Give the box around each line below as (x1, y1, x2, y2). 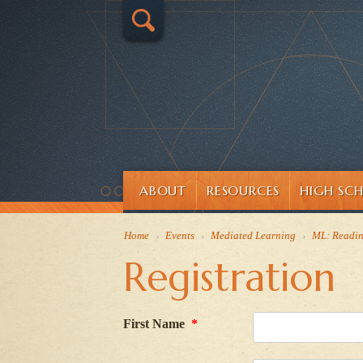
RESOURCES (207, 182, 280, 199)
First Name (123, 317, 188, 331)
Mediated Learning (211, 229, 296, 241)
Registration (123, 253, 335, 301)
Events (165, 229, 194, 241)
